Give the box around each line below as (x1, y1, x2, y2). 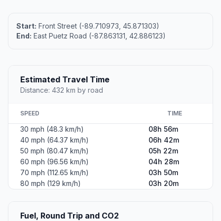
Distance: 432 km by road (20, 86, 103, 95)
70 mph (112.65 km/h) (20, 168, 89, 177)
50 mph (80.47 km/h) (20, 147, 89, 155)
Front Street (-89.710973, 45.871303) (37, 22, 159, 31)
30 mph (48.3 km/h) (20, 125, 84, 134)
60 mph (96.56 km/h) (20, 157, 89, 166)
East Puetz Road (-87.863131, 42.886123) (32, 32, 166, 40)
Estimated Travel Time (20, 74, 110, 85)
